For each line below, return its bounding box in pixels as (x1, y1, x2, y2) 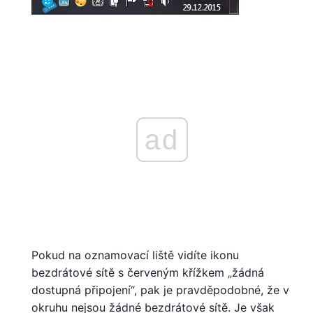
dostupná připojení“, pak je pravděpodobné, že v (31, 282, 289, 297)
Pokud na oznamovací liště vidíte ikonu (31, 247, 239, 262)
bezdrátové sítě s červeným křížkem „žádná (31, 265, 264, 279)
